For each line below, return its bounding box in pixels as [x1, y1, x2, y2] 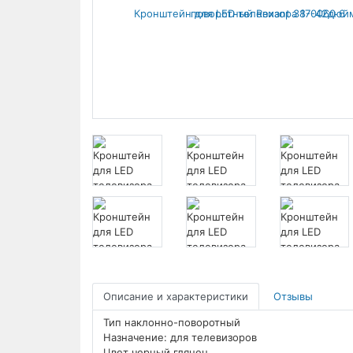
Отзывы [273, 290, 313, 303]
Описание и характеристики [103, 289, 248, 303]
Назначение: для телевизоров [103, 331, 257, 344]
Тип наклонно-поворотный [103, 316, 240, 329]
